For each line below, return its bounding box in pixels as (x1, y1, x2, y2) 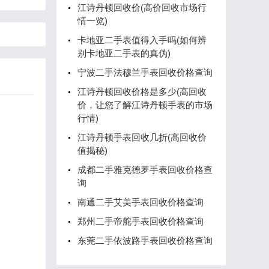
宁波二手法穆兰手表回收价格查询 (77, 67, 213, 77)
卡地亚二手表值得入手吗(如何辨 (77, 35, 207, 45)
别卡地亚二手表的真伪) (77, 48, 171, 58)
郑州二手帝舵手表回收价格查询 (77, 216, 204, 226)
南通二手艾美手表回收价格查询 (77, 197, 204, 207)
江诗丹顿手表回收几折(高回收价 (77, 132, 207, 142)
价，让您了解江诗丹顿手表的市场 (77, 100, 213, 110)
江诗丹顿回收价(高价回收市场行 (77, 2, 207, 13)
